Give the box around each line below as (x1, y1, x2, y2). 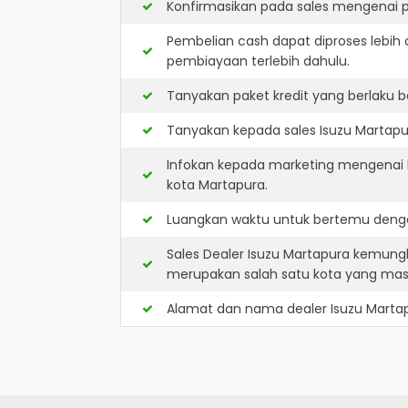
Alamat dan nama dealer (167, 300, 331, 318)
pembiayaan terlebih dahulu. (167, 52, 350, 70)
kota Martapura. (167, 176, 268, 194)
